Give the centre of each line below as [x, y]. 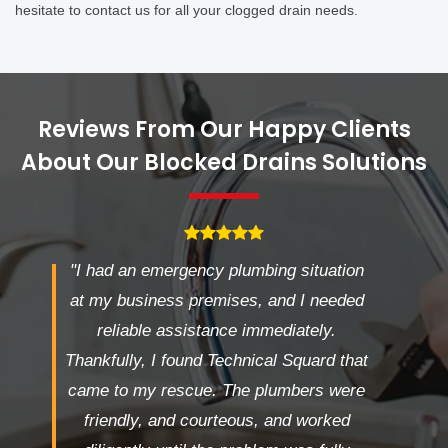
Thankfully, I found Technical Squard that [216, 361]
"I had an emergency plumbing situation [216, 271]
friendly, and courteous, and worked [216, 421]
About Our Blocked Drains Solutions [224, 163]
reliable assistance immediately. [216, 331]
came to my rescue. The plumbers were [216, 391]
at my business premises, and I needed [216, 301]
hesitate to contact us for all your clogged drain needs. [186, 10]
